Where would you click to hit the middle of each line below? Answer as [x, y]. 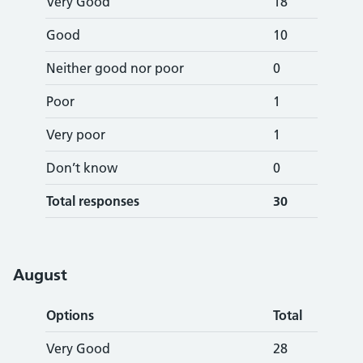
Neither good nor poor [115, 68]
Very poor [76, 135]
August [40, 275]
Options [70, 315]
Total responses [93, 201]
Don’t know [82, 168]
